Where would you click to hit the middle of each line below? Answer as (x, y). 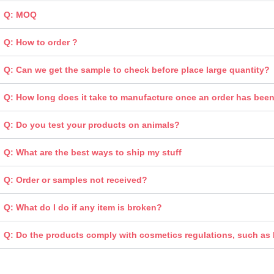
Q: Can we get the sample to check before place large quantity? (136, 69)
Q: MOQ (20, 14)
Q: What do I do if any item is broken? (83, 207)
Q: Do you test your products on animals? (91, 124)
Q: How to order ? (40, 42)
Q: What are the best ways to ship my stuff (92, 152)
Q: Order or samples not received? (75, 180)
